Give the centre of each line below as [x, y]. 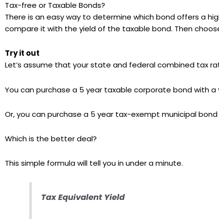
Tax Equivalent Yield [83, 197]
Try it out [22, 53]
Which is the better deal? [51, 139]
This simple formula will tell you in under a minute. [94, 163]
